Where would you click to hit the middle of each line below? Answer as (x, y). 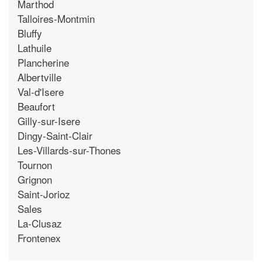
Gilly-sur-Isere (49, 120)
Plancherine (43, 62)
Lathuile (35, 47)
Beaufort (36, 106)
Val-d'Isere (41, 91)
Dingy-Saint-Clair (55, 135)
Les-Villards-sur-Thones (69, 150)
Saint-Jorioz (44, 194)
